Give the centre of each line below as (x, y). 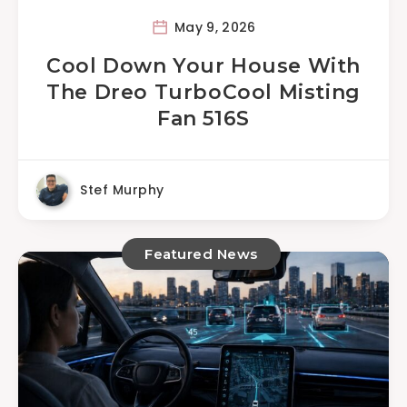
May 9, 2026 (213, 27)
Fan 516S (203, 119)
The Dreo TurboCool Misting (203, 92)
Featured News (201, 254)
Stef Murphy (122, 190)
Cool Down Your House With (203, 66)
